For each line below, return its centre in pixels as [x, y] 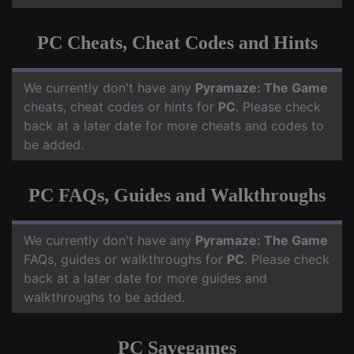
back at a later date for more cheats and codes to [174, 126]
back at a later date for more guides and [145, 278]
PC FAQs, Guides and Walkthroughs [177, 195]
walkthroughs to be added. [104, 297]
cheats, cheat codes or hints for [121, 107]
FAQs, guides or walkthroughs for [125, 259]
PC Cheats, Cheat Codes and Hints [177, 43]
